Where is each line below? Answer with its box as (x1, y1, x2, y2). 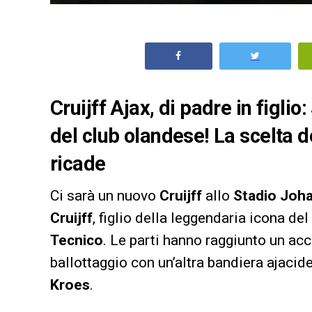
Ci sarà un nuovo (50, 187, 159, 204)
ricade (50, 151, 106, 175)
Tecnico (50, 231, 103, 249)
